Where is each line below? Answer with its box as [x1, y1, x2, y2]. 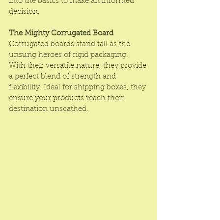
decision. [9, 8, 40, 16]
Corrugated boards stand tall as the [9, 41, 132, 48]
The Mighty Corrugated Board [9, 30, 113, 37]
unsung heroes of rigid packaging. [9, 52, 130, 59]
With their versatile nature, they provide [9, 62, 148, 70]
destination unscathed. [9, 106, 88, 113]
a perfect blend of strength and [9, 73, 118, 81]
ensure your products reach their [9, 95, 126, 102]
